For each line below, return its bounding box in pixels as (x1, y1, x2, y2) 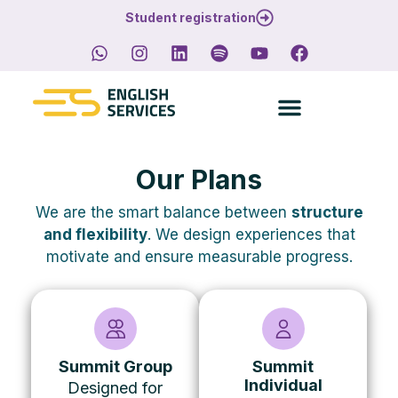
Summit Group (58, 357, 172, 377)
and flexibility (43, 226, 147, 243)
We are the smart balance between (35, 203, 291, 221)
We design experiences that (155, 226, 355, 243)
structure (291, 203, 363, 221)
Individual (243, 376, 322, 395)
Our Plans (136, 163, 262, 195)
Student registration (124, 10, 256, 25)
